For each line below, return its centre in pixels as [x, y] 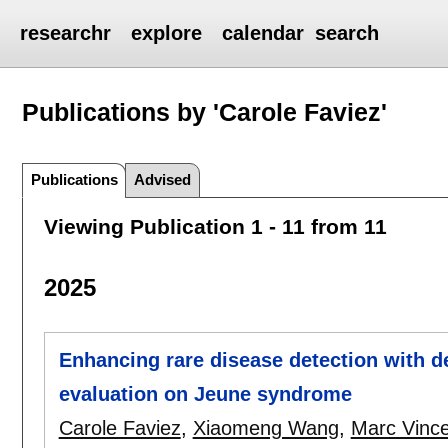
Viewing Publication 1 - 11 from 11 [215, 226]
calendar [263, 33]
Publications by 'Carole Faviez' [205, 111]
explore [167, 33]
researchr [66, 33]
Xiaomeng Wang [265, 428]
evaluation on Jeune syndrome [205, 394]
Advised [163, 179]
